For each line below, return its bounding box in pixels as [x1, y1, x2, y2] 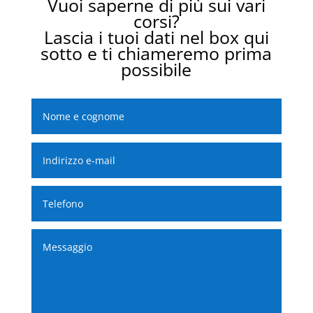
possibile [121, 57, 192, 82]
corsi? [133, 9, 180, 34]
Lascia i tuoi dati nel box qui [43, 25, 269, 50]
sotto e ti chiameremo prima [41, 41, 272, 66]
